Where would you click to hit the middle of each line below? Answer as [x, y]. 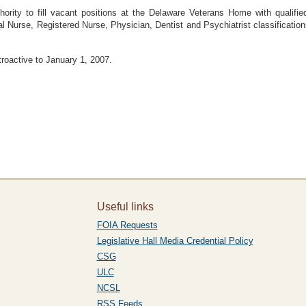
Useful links [125, 207]
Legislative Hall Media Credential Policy [175, 241]
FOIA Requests [127, 225]
